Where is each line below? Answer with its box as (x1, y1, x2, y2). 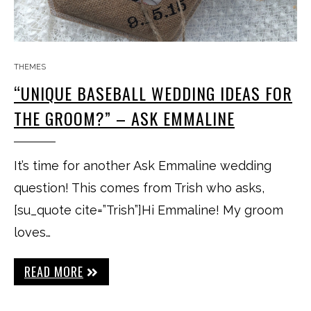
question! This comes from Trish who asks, (14, 180, 264, 195)
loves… (14, 225, 51, 239)
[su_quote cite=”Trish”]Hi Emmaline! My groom (14, 203, 283, 217)
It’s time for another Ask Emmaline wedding (14, 158, 271, 173)
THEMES (14, 62, 46, 72)
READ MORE (24, 262, 83, 280)
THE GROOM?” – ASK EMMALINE (14, 106, 235, 131)
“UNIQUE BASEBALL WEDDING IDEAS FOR (14, 81, 292, 106)
